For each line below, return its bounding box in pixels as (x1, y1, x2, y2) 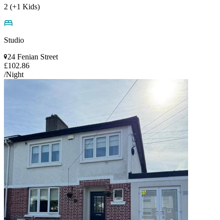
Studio (4, 36, 24, 45)
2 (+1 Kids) (4, 2, 40, 11)
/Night (4, 70, 24, 79)
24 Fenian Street (7, 53, 58, 61)
